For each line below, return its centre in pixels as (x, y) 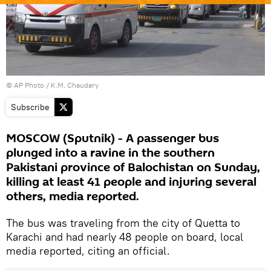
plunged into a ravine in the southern (110, 153)
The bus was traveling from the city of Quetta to (123, 223)
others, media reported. (73, 196)
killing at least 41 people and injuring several (131, 182)
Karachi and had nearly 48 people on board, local (125, 237)
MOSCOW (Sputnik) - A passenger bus (113, 138)
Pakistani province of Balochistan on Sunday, (133, 167)
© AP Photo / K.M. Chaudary (52, 85)
